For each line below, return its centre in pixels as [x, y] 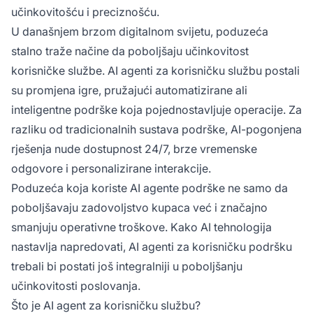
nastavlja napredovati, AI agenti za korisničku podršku [152, 246]
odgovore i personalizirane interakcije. [111, 168]
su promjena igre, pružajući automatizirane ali [129, 90]
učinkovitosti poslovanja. [76, 285]
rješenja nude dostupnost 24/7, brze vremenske [134, 148]
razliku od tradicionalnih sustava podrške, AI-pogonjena [156, 129]
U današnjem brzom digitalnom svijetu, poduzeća [140, 31]
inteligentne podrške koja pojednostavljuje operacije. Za [156, 109]
